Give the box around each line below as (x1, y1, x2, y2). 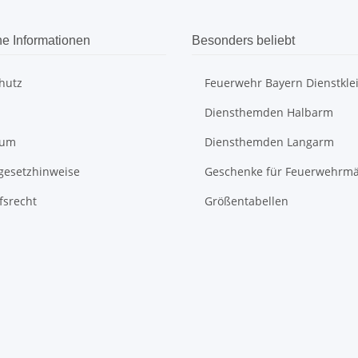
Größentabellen (205, 193, 288, 209)
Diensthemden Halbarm (205, 105, 333, 121)
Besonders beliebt (192, 34, 295, 48)
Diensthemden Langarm (205, 134, 334, 150)
